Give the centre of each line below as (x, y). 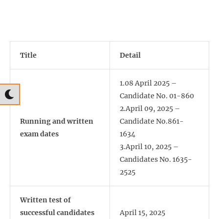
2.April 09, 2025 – (150, 109)
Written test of (45, 200)
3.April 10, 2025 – (149, 147)
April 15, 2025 (142, 213)
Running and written (57, 121)
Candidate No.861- (152, 121)
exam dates (39, 134)
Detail (130, 55)
